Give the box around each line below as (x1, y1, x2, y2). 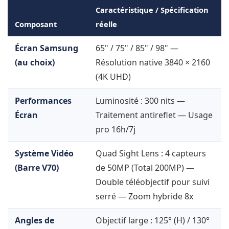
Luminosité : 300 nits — (96, 95, 185, 107)
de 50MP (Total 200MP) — (96, 162, 194, 174)
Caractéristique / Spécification (96, 5, 209, 15)
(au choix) (15, 57, 55, 68)
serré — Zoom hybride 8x (96, 191, 195, 202)
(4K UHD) (96, 71, 131, 83)
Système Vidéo (15, 148, 74, 159)
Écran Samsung (15, 42, 78, 54)
